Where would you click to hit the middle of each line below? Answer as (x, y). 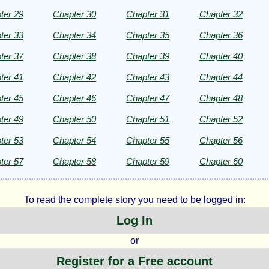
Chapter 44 (221, 77)
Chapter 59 (148, 161)
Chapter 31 (148, 14)
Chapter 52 (221, 119)
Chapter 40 (221, 56)
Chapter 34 (75, 35)
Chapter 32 (221, 14)
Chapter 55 (148, 140)
